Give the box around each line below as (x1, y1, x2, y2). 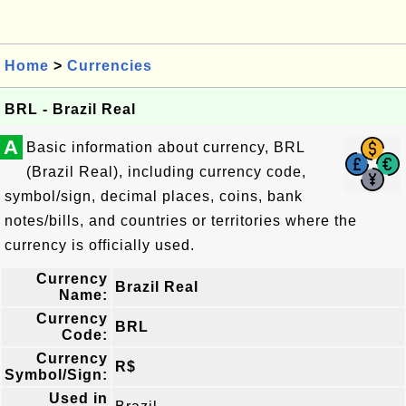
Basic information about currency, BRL (26, 140, 304, 155)
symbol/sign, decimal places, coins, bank (5, 188, 303, 204)
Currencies (67, 58, 152, 73)
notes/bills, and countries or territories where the (5, 213, 357, 228)
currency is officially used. (5, 237, 195, 253)
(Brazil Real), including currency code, (26, 164, 306, 179)
